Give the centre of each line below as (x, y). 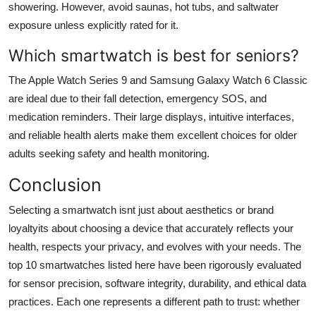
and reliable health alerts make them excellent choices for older (153, 135)
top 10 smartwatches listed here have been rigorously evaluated (155, 265)
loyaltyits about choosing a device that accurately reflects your (151, 228)
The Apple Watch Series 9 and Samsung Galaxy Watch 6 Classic (158, 80)
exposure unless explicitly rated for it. (93, 25)
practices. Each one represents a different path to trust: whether (154, 301)
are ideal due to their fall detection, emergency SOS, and (138, 98)
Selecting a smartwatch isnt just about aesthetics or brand (141, 209)
